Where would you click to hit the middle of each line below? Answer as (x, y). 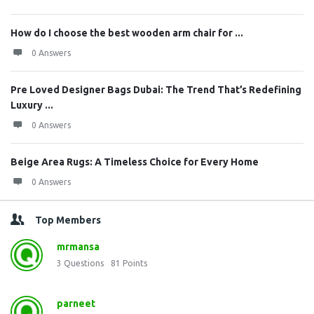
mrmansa (78, 246)
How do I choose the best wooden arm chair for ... (127, 33)
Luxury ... (32, 105)
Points (135, 263)
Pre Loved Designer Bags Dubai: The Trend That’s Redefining (156, 89)
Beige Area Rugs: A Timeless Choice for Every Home (135, 162)
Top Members (68, 220)
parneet (76, 303)
